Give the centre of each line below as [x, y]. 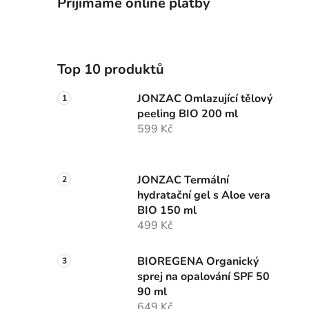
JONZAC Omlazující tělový [205, 99]
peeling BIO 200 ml [188, 114]
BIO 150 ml [167, 211]
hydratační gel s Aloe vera [204, 196]
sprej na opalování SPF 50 [203, 277]
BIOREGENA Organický [198, 262]
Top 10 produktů [111, 70]
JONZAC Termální [183, 180]
